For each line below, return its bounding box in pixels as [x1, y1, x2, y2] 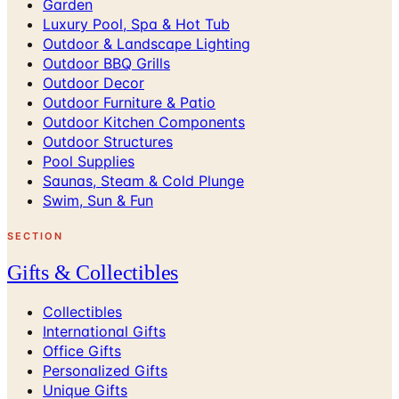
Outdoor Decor [43, 73, 144, 92]
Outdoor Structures [43, 132, 173, 151]
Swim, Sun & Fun [43, 191, 153, 209]
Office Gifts [43, 342, 121, 361]
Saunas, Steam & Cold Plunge [43, 171, 244, 190]
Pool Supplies [43, 151, 134, 170]
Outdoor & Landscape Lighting [43, 34, 250, 53]
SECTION [7, 229, 63, 242]
